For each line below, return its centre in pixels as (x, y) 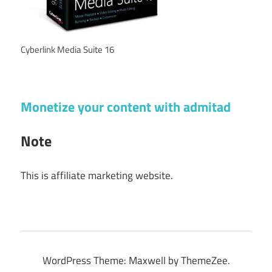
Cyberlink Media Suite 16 (67, 50)
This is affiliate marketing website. (97, 175)
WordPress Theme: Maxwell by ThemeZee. (136, 261)
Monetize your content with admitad (126, 107)
